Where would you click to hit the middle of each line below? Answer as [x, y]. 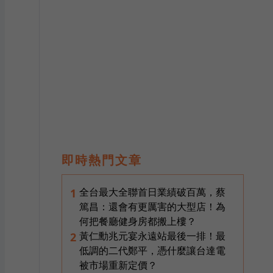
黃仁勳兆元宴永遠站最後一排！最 [152, 236]
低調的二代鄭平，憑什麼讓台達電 [152, 250]
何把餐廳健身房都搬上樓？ [138, 221]
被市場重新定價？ [118, 265]
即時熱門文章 [102, 160]
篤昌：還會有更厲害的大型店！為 [152, 207]
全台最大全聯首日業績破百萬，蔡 [152, 192]
